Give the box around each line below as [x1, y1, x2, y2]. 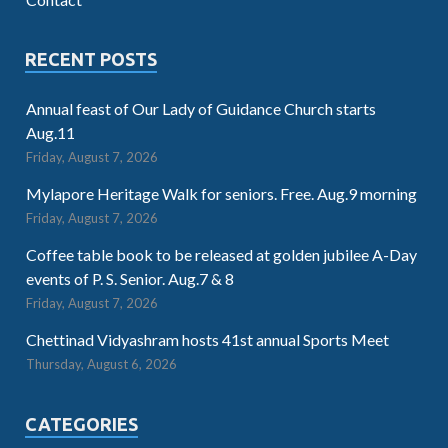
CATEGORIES [25, 414, 138, 434]
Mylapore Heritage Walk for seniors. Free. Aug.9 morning [26, 184, 417, 203]
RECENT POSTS [25, 49, 157, 69]
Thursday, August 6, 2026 [26, 356, 177, 372]
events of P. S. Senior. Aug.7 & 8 [26, 269, 234, 288]
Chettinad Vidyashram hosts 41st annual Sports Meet [26, 330, 389, 349]
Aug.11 [26, 123, 75, 142]
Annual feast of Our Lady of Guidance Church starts [26, 99, 376, 118]
